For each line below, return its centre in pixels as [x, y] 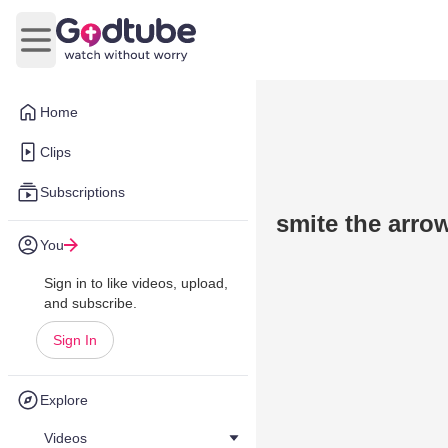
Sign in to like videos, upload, [136, 283]
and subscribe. [90, 303]
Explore [64, 400]
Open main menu [95, 50]
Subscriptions [82, 192]
